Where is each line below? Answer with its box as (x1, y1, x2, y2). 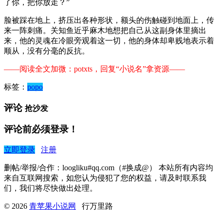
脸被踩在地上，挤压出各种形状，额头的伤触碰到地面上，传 (4, 16, 214, 24)
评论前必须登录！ (4, 124, 78, 135)
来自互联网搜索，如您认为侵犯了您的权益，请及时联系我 (4, 173, 206, 182)
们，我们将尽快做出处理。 (4, 183, 97, 192)
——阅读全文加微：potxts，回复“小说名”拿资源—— (4, 64, 185, 73)
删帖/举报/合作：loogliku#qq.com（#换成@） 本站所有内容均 (4, 163, 213, 172)
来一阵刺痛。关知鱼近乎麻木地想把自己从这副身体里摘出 (4, 26, 206, 35)
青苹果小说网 (29, 201, 76, 210)
